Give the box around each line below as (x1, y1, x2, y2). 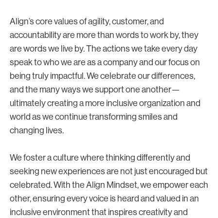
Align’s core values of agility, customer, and (10, 16, 164, 26)
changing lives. (10, 125, 64, 135)
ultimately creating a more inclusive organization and (10, 98, 200, 108)
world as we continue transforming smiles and (10, 111, 178, 122)
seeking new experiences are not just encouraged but (10, 166, 208, 176)
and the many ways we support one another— (10, 84, 180, 94)
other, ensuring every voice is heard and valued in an (10, 193, 199, 203)
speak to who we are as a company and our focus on (10, 57, 200, 67)
